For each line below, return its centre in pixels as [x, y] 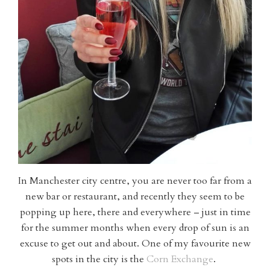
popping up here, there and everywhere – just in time [135, 212]
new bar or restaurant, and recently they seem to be [135, 197]
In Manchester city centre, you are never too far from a [135, 181]
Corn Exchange [180, 259]
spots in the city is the [99, 259]
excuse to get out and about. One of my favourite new [135, 244]
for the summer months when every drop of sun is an [135, 228]
